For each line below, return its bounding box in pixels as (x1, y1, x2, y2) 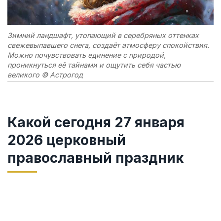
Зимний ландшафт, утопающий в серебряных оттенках (7, 31, 199, 39)
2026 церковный (7, 131, 126, 148)
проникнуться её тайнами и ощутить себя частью (7, 60, 181, 69)
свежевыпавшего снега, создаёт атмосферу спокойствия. (7, 40, 209, 49)
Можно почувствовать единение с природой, (7, 50, 166, 59)
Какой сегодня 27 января (7, 113, 184, 131)
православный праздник (7, 149, 184, 166)
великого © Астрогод (7, 70, 83, 79)
